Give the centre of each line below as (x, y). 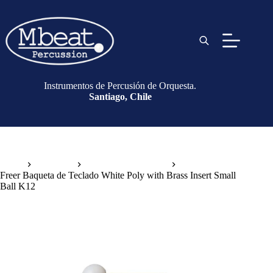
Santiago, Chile (120, 97)
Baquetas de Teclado (126, 165)
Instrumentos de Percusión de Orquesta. (120, 86)
